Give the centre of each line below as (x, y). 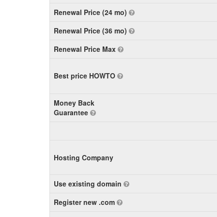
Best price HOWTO (85, 76)
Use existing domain (89, 184)
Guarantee (72, 112)
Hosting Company (84, 157)
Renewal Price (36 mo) (91, 31)
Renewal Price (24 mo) (91, 12)
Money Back (74, 103)
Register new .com (85, 202)
